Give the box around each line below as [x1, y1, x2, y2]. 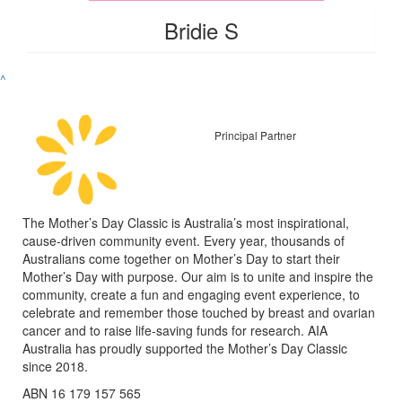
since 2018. [22, 356, 88, 375]
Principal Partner [214, 127, 296, 144]
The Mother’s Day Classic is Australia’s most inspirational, [22, 213, 349, 232]
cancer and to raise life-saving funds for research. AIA [22, 320, 328, 339]
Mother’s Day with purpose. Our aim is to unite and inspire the [22, 267, 373, 285]
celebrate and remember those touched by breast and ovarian [22, 302, 375, 321]
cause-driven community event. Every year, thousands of [22, 231, 345, 249]
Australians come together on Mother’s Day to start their [22, 249, 340, 267]
